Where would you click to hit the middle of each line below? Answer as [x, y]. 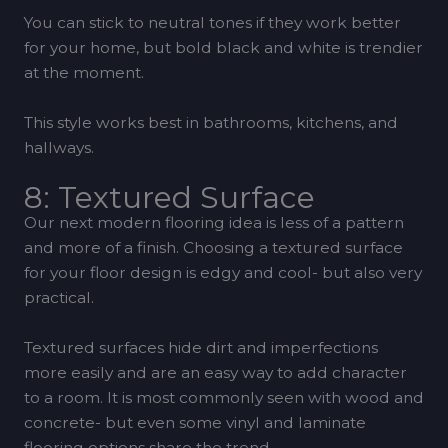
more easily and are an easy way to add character [215, 372]
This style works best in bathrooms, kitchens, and [210, 122]
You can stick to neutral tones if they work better [212, 23]
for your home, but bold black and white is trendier [223, 48]
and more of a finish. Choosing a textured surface [213, 247]
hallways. [58, 147]
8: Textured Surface [169, 197]
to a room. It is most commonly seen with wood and [223, 397]
